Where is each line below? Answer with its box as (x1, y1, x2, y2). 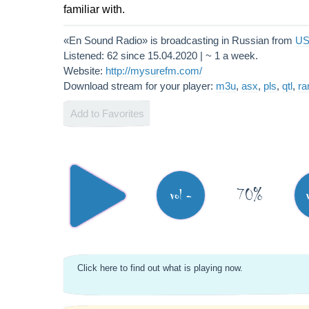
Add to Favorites (70, 108, 144, 119)
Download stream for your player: (63, 80, 216, 92)
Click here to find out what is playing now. (77, 263, 243, 273)
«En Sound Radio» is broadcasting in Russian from (63, 34, 295, 46)
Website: (63, 65, 106, 77)
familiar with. (63, 3, 125, 15)
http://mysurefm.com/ (106, 65, 202, 77)
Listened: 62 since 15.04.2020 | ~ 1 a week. (63, 50, 258, 61)
